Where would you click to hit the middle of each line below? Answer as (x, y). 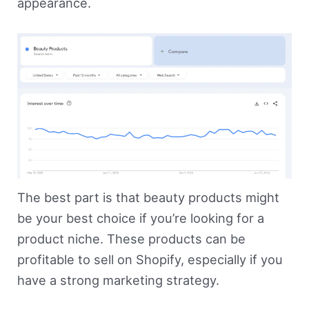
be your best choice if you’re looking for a (140, 218)
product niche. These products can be (131, 239)
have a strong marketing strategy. (118, 280)
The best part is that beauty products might (148, 198)
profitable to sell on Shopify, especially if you (150, 260)
